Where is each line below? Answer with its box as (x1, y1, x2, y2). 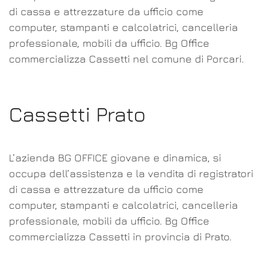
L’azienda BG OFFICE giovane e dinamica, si (9, 151, 221, 164)
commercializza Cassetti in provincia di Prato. (9, 230, 232, 243)
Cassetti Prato (9, 102, 146, 126)
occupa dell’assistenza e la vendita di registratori (9, 167, 253, 180)
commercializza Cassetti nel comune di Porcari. (9, 53, 244, 65)
